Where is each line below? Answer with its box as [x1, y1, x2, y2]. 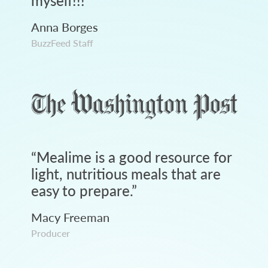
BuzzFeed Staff [31, 36, 93, 50]
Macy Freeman [31, 209, 109, 226]
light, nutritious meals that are [31, 163, 221, 184]
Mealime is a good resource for [36, 147, 232, 167]
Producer [31, 226, 70, 240]
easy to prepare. [31, 180, 132, 201]
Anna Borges [31, 19, 98, 36]
